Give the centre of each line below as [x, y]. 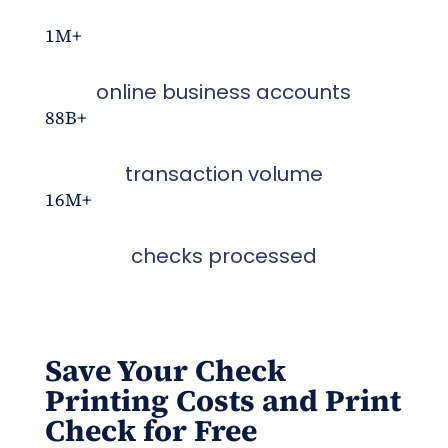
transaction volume [223, 173]
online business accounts [224, 91]
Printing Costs [149, 400]
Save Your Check [165, 370]
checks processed [223, 255]
